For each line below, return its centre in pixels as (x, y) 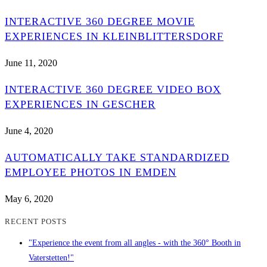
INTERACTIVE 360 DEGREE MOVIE (100, 21)
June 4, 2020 (29, 131)
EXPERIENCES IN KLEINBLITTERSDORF (114, 36)
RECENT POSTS (36, 221)
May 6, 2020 (29, 198)
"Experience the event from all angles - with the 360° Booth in (135, 243)
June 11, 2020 (31, 63)
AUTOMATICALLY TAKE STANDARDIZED (117, 157)
